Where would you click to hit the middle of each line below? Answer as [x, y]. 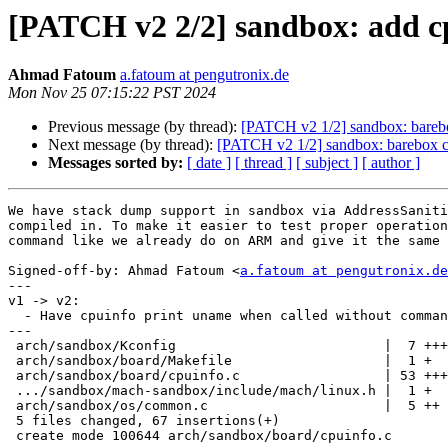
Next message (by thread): [132, 145]
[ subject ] [327, 163]
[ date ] [209, 163]
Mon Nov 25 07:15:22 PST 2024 [112, 93]
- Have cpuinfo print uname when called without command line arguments [16, 316]
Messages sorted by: [115, 163]
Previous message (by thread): [144, 127]
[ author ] [391, 163]
